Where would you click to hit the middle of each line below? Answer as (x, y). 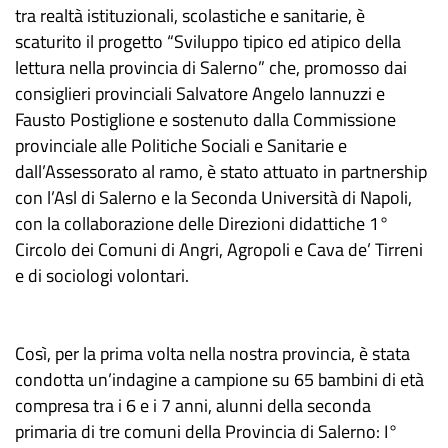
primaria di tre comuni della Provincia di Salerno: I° (206, 432)
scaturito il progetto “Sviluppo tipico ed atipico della (208, 42)
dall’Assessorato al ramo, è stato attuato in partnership (221, 172)
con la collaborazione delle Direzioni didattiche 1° (202, 224)
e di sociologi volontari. (102, 276)
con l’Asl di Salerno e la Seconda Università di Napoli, (213, 198)
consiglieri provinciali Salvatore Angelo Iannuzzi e (200, 94)
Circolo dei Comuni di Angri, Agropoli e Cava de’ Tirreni (219, 250)
